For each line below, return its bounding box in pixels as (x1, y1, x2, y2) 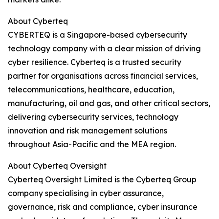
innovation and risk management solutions (8, 126, 167, 136)
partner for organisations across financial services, (8, 71, 198, 81)
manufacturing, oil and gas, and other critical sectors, (8, 98, 210, 109)
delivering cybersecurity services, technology (8, 112, 178, 122)
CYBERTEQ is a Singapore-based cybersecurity (8, 30, 187, 40)
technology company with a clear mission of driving (8, 44, 201, 54)
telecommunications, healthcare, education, (8, 85, 175, 95)
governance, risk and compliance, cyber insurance (8, 202, 197, 212)
